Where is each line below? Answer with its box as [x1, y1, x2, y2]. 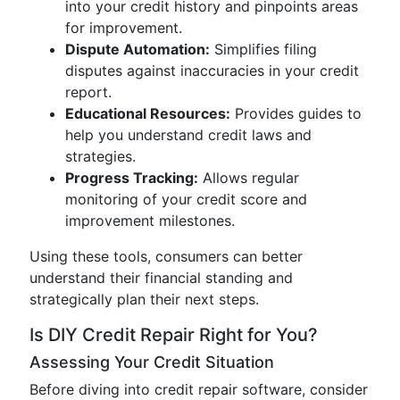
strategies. [65, 147, 136, 165]
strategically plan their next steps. [29, 290, 259, 308]
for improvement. [65, 19, 182, 37]
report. [65, 83, 112, 101]
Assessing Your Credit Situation [29, 353, 274, 371]
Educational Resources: [65, 104, 230, 122]
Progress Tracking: [65, 169, 198, 187]
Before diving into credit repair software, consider [29, 380, 368, 398]
